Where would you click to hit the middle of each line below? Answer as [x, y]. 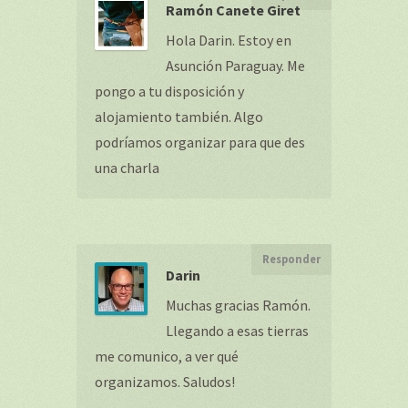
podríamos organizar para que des [200, 142]
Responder [291, 259]
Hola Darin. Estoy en [229, 40]
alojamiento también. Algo [179, 117]
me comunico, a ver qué [167, 356]
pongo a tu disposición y [169, 91]
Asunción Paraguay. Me [235, 66]
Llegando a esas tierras [237, 331]
